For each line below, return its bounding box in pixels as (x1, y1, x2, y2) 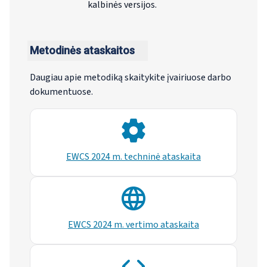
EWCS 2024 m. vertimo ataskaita (68, 218, 199, 232)
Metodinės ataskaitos (29, 44, 135, 57)
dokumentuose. (29, 85, 93, 99)
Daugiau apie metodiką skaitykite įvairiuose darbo (29, 71, 231, 85)
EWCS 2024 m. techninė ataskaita (66, 150, 201, 164)
